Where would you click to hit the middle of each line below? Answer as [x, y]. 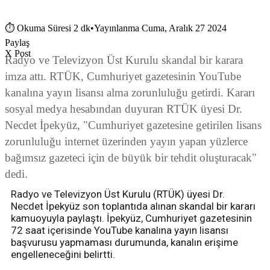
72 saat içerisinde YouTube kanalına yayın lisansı [120, 231]
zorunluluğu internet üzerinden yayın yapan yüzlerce [126, 142]
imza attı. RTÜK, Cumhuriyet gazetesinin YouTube [123, 77]
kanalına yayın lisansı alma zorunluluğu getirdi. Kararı [130, 93]
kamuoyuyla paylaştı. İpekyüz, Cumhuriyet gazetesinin [131, 218]
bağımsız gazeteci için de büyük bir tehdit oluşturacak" [131, 158]
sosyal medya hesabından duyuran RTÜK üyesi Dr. [124, 109]
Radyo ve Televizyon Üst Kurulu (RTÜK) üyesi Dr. [118, 194]
